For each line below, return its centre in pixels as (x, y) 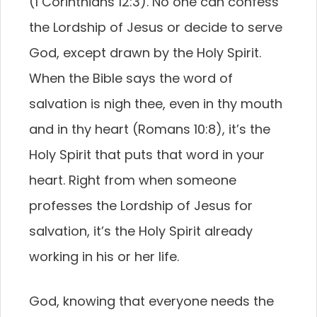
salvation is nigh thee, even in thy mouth (156, 104)
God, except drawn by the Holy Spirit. (145, 53)
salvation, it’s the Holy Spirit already (141, 231)
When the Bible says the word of (131, 78)
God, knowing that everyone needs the (151, 301)
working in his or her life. (104, 257)
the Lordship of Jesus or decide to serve (156, 27)
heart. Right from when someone (133, 180)
